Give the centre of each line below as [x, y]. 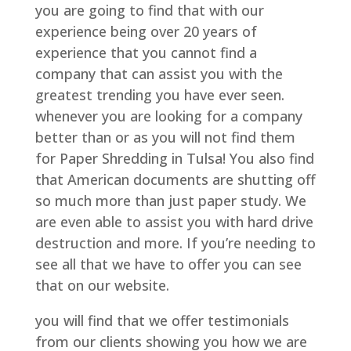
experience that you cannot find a [146, 52]
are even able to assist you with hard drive [174, 221]
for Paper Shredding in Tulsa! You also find [174, 158]
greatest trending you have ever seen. [159, 94]
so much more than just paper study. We [170, 200]
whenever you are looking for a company [168, 116]
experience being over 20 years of [146, 31]
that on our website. [102, 285]
